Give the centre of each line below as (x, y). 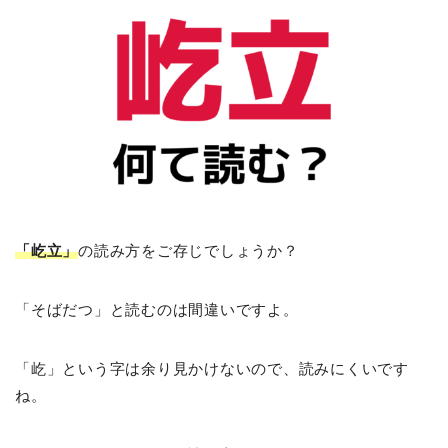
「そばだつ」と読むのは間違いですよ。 (157, 309)
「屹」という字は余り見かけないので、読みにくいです (212, 368)
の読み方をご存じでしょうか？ (188, 250)
